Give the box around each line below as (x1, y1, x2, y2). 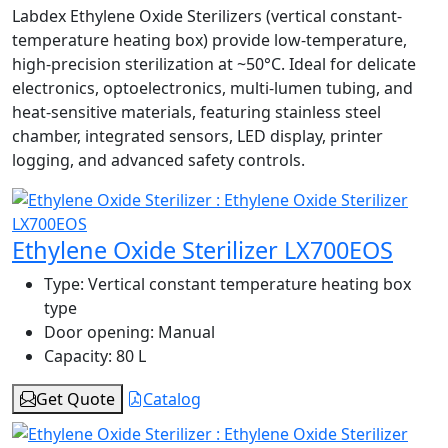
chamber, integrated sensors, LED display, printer (12, 124, 383, 147)
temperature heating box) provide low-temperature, (12, 28, 407, 51)
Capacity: (44, 344, 112, 367)
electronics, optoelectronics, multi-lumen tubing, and (12, 76, 413, 99)
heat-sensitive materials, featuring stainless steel (12, 100, 381, 123)
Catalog (143, 387, 201, 410)
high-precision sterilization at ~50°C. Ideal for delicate (12, 52, 416, 75)
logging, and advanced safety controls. (12, 148, 305, 171)
